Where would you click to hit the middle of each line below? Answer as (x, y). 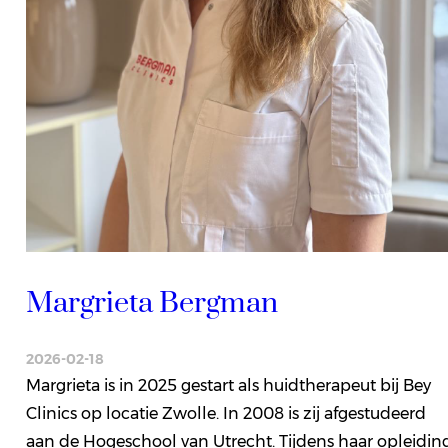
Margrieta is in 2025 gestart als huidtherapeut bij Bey (228, 385)
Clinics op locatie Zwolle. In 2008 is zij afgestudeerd (225, 413)
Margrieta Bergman (151, 304)
